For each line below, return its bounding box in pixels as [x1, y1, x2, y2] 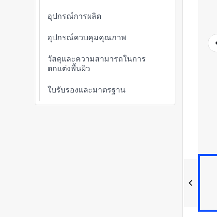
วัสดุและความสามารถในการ [47, 54, 146, 63]
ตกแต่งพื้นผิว [47, 64, 90, 73]
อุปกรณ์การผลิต [47, 12, 101, 21]
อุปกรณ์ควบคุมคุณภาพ [47, 33, 126, 42]
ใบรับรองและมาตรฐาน [47, 85, 125, 94]
